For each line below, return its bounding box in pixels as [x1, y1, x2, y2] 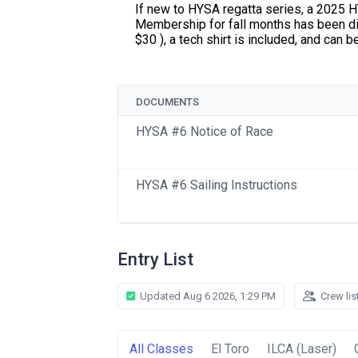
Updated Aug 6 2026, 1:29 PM [137, 290, 276, 302]
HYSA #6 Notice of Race [136, 124, 273, 139]
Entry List [117, 249, 193, 269]
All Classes [129, 341, 193, 356]
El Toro [211, 341, 249, 356]
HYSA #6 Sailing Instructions [136, 177, 297, 193]
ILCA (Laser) [267, 341, 336, 356]
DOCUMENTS [136, 96, 199, 108]
